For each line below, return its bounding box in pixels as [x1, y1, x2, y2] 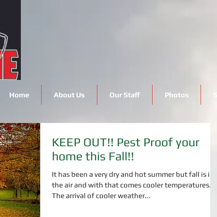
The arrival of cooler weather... [52, 191, 151, 200]
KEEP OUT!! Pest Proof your [52, 135, 117, 149]
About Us [54, 91, 85, 99]
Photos [164, 91, 189, 99]
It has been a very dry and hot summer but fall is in [52, 170, 214, 178]
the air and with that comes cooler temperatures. [52, 181, 211, 189]
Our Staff [109, 91, 140, 99]
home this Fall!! [52, 149, 134, 163]
